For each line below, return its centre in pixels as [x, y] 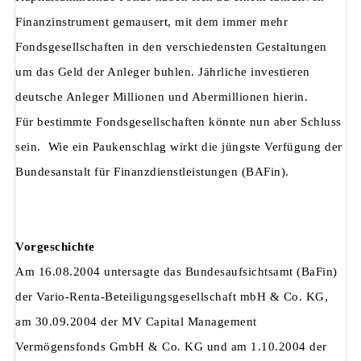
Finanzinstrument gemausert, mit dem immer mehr [151, 22]
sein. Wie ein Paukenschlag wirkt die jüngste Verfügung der [179, 147]
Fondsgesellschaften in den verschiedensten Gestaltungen [171, 47]
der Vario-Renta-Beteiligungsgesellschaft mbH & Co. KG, [172, 297]
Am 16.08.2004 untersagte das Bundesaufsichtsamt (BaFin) [176, 272]
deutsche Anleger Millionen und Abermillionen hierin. [162, 97]
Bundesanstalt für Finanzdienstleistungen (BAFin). [152, 172]
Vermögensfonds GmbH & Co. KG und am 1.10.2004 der [171, 347]
